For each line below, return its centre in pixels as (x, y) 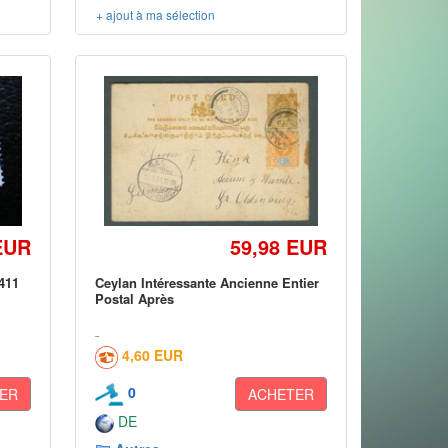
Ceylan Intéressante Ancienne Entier (207, 282)
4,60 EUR (153, 355)
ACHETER (280, 394)
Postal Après (135, 298)
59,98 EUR (278, 246)
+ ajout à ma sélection (156, 14)
